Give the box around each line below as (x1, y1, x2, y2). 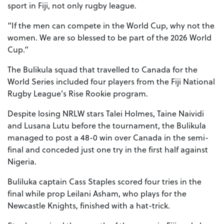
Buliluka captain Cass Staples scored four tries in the (7, 175, 201, 187)
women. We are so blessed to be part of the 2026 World (7, 31, 211, 43)
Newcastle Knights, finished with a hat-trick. (7, 199, 170, 211)
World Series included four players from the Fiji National (7, 75, 215, 87)
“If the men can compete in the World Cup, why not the (7, 19, 214, 31)
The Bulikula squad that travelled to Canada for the (7, 63, 197, 75)
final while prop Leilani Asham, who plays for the (7, 187, 186, 199)
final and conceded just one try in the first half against (7, 143, 208, 155)
